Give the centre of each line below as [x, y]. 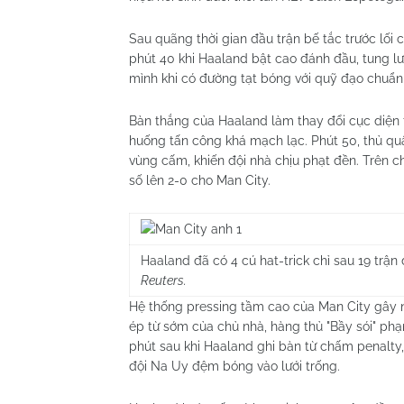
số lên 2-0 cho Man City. [200, 180]
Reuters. [164, 280]
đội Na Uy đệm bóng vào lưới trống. [234, 366]
